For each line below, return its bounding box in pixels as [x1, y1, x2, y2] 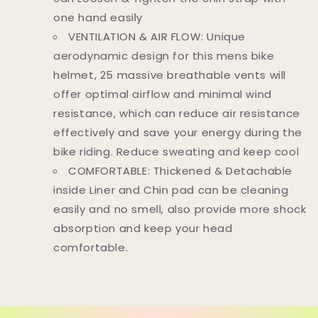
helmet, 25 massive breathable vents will [53, 67, 287, 82]
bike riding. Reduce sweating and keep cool [53, 144, 300, 159]
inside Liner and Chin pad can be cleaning [53, 182, 289, 197]
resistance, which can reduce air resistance [53, 106, 300, 121]
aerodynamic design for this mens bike [53, 48, 275, 63]
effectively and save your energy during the [53, 125, 302, 140]
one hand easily [53, 10, 143, 25]
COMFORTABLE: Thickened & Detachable [68, 163, 293, 178]
